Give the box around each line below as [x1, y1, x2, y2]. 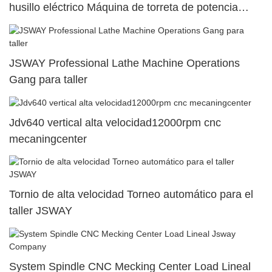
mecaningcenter [9, 133, 87, 145]
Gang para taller [9, 73, 87, 86]
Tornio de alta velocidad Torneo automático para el [9, 188, 253, 201]
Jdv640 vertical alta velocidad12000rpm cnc [9, 117, 221, 129]
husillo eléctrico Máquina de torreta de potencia [9, 1, 238, 14]
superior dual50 [9, 18, 84, 30]
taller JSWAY [9, 205, 72, 217]
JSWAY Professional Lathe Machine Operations [9, 56, 240, 69]
